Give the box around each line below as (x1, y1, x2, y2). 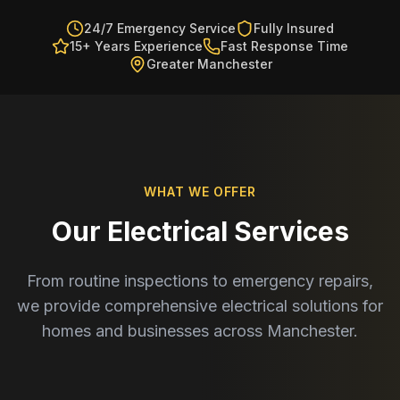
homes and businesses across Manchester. (42, 321, 358, 340)
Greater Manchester (146, 56, 272, 71)
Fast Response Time (221, 38, 348, 54)
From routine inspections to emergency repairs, (27, 271, 373, 290)
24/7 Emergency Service (84, 21, 236, 36)
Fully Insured (254, 21, 334, 36)
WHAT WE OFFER (144, 184, 256, 199)
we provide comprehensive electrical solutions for (17, 296, 383, 315)
